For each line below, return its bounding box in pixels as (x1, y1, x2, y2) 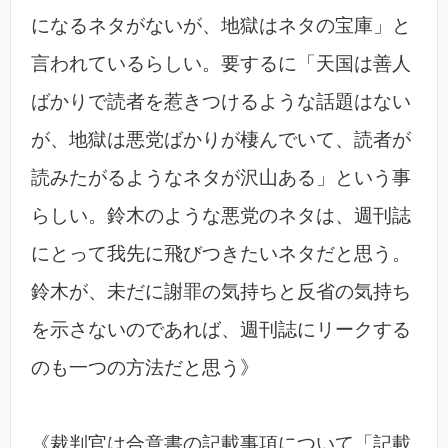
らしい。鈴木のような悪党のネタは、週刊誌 (31, 205, 411, 227)
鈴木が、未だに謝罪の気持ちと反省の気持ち (31, 281, 411, 303)
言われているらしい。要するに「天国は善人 (31, 53, 411, 75)
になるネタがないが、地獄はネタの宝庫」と (31, 15, 411, 37)
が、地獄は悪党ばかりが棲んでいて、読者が (31, 129, 411, 151)
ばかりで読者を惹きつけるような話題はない (31, 91, 411, 113)
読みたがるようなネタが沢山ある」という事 (31, 167, 411, 189)
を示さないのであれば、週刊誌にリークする (31, 319, 411, 341)
